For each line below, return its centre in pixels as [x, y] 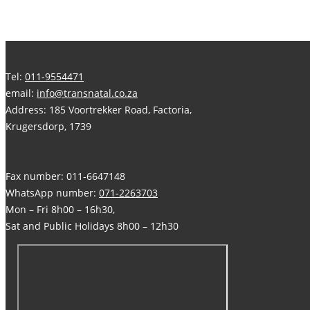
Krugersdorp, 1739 [48, 127]
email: [21, 93]
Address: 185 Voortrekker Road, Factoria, [99, 110]
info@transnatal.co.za [87, 93]
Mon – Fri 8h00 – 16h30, [60, 210]
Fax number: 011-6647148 [65, 176]
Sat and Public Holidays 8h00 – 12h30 [92, 226]
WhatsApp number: [52, 193]
